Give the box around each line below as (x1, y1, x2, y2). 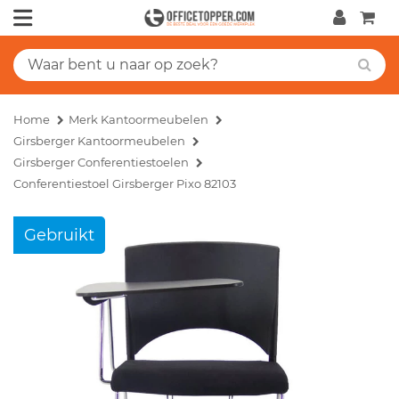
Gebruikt (24, 225, 94, 246)
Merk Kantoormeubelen (69, 111, 208, 126)
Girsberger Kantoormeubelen (13, 133, 185, 148)
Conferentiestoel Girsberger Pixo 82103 (13, 175, 236, 191)
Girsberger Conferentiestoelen (13, 154, 189, 169)
